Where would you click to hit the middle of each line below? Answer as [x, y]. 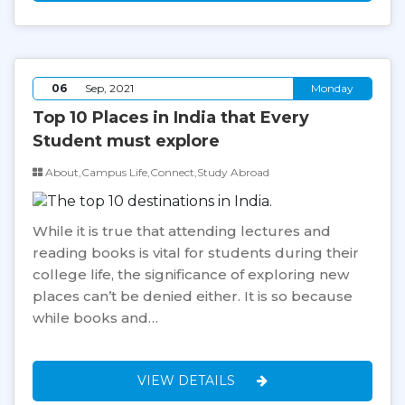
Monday [332, 89]
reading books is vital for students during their [196, 253]
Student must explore [126, 141]
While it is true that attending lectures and [182, 231]
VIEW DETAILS [188, 381]
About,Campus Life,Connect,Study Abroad [156, 173]
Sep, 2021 [109, 89]
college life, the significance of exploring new [191, 275]
